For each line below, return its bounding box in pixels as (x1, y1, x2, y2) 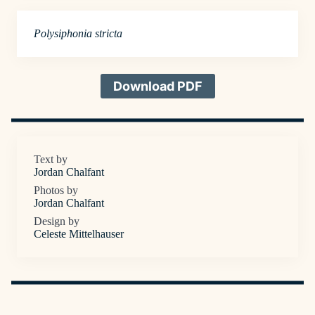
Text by (34, 153, 67, 165)
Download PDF (112, 78, 202, 94)
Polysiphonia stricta (34, 27, 122, 39)
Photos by (34, 184, 78, 196)
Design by (34, 214, 79, 227)
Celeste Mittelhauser (34, 227, 124, 240)
